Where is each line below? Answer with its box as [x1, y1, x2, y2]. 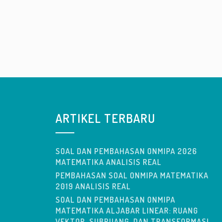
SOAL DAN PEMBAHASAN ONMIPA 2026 [55, 146, 197, 156]
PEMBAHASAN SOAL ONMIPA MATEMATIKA [55, 170, 209, 180]
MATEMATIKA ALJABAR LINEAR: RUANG [55, 206, 198, 216]
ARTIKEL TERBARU [55, 111, 155, 126]
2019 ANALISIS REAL [55, 181, 131, 191]
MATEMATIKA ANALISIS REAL [55, 157, 162, 167]
